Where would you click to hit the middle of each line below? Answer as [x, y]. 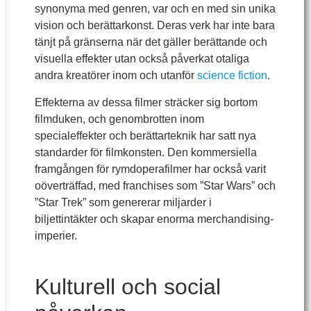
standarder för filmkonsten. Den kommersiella [146, 152]
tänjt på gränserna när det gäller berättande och [151, 42]
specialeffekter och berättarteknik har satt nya [145, 135]
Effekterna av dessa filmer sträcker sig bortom [146, 102]
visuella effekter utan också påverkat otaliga [142, 59]
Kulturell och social [128, 287]
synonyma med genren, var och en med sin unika [155, 9]
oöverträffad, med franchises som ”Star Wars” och [155, 185]
